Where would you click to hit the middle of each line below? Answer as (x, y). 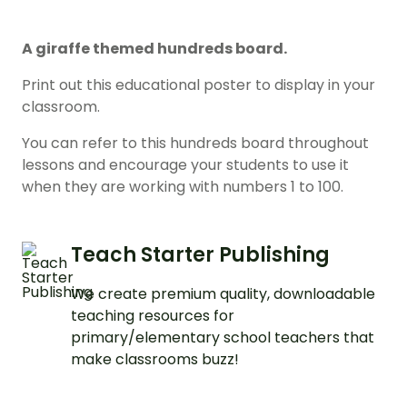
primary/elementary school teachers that (223, 338)
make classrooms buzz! (155, 360)
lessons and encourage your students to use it (185, 165)
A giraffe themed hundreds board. (154, 49)
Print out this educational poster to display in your (199, 85)
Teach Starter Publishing (200, 255)
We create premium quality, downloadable (223, 294)
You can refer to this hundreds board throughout (195, 144)
